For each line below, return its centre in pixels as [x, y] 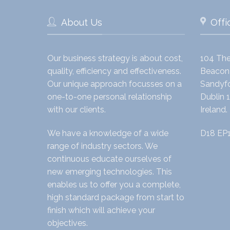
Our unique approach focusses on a [114, 84]
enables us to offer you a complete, [114, 184]
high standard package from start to [116, 197]
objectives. [68, 223]
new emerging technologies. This [110, 171]
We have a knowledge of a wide [108, 133]
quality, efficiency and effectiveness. [114, 71]
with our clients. [76, 109]
